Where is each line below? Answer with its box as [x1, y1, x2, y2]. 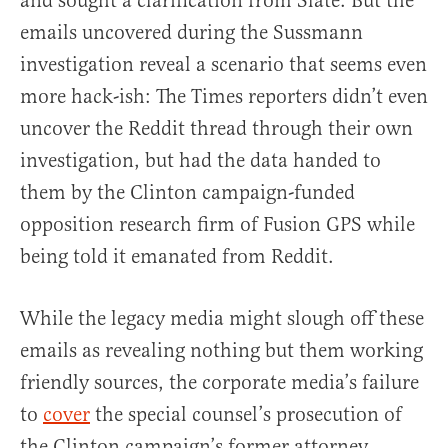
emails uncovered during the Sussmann [20, 19, 363, 45]
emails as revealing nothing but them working [20, 337, 423, 363]
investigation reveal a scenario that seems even [20, 51, 427, 77]
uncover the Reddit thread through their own [20, 115, 413, 141]
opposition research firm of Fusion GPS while [20, 211, 415, 237]
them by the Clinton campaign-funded [20, 179, 355, 205]
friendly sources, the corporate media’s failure [20, 369, 419, 395]
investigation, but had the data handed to [20, 147, 381, 173]
